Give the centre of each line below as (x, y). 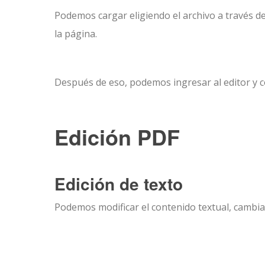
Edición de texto (119, 183)
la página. (76, 33)
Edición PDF (117, 136)
